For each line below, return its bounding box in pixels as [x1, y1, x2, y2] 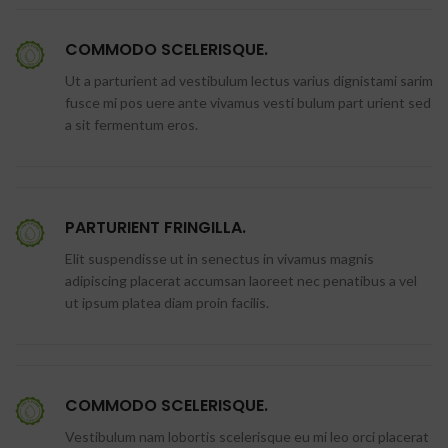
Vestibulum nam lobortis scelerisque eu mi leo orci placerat [65, 428, 429, 445]
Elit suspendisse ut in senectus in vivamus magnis [65, 250, 374, 267]
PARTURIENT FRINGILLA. [65, 216, 246, 239]
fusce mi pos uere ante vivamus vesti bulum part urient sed [65, 94, 431, 111]
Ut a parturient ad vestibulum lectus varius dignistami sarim [65, 72, 433, 89]
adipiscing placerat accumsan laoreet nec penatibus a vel [65, 272, 417, 289]
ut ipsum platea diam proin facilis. [65, 294, 269, 311]
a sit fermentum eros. [65, 116, 198, 133]
